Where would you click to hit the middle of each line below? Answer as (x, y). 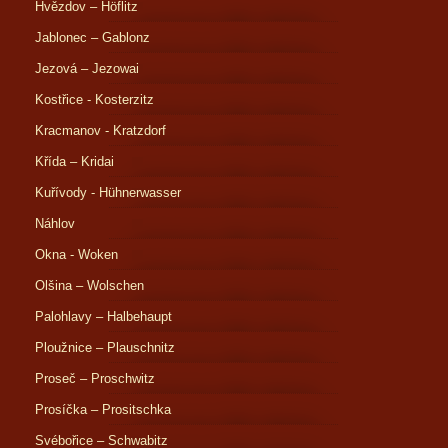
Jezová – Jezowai (87, 68)
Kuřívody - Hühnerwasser (108, 192)
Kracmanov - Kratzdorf (100, 130)
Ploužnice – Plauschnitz (105, 347)
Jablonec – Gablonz (92, 37)
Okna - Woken (76, 254)
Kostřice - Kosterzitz (94, 99)
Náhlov (55, 223)
